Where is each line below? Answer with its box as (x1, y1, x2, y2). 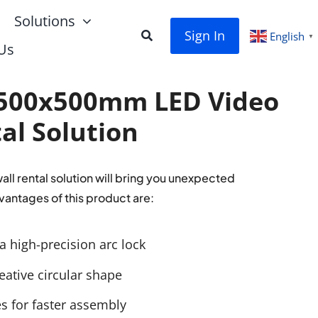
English (269, 28, 305, 43)
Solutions (13, 11, 75, 31)
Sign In (184, 26, 225, 44)
